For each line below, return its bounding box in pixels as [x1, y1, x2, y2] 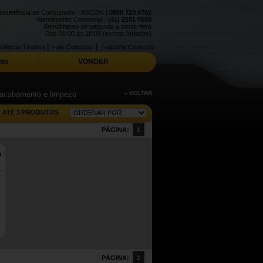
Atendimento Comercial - [36, 16, 108, 23]
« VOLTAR [124, 90, 152, 96]
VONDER [76, 58, 109, 66]
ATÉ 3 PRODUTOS [2, 109, 59, 116]
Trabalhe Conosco [101, 43, 154, 50]
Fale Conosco [52, 43, 92, 50]
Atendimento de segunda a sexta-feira [43, 23, 151, 30]
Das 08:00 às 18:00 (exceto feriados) [45, 30, 151, 37]
